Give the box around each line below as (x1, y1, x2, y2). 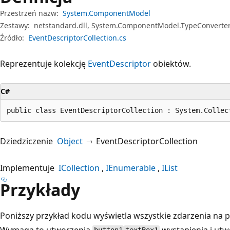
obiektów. (151, 57, 191, 69)
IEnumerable (106, 162, 156, 174)
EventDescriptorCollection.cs (28, 32, 126, 43)
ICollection (59, 162, 100, 174)
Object (57, 135, 83, 147)
